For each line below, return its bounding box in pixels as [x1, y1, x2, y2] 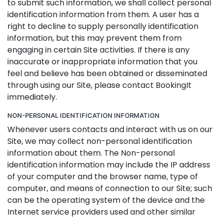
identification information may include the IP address [7, 159, 210, 170]
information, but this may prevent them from [7, 32, 182, 44]
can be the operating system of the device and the [7, 194, 205, 206]
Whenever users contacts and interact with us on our [7, 124, 213, 135]
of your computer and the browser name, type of [7, 171, 198, 182]
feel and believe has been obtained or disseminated [7, 68, 207, 79]
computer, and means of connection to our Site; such [7, 183, 212, 194]
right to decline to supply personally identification [7, 21, 198, 32]
